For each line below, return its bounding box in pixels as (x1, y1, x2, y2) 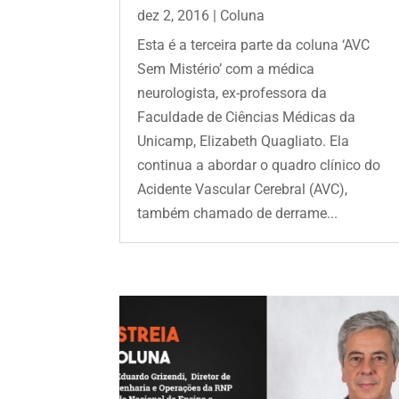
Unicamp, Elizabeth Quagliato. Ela (137, 132, 350, 150)
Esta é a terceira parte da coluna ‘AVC (137, 36, 370, 53)
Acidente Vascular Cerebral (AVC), (137, 180, 348, 198)
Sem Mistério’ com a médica (137, 60, 315, 77)
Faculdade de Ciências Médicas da (137, 108, 356, 126)
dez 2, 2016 (137, 6, 210, 24)
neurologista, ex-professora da (137, 84, 328, 102)
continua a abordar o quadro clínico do (137, 156, 381, 174)
